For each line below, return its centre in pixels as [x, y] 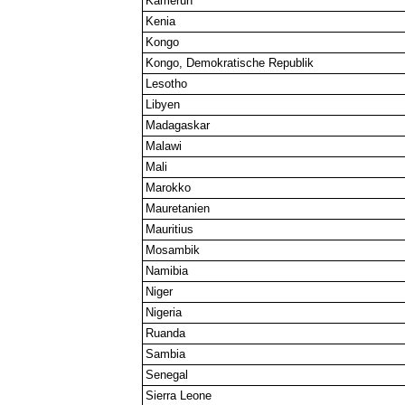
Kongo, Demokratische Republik [230, 62]
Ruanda [166, 333]
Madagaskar [178, 125]
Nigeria [164, 312]
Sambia [166, 353]
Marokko [169, 187]
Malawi [164, 146]
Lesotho [167, 83]
